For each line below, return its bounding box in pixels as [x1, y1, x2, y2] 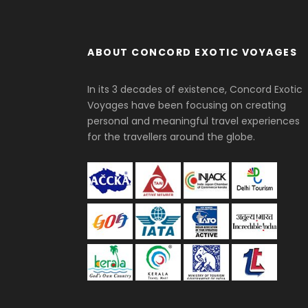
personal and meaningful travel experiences [87, 114, 300, 128]
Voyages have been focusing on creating [87, 98, 286, 112]
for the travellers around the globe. [87, 130, 255, 144]
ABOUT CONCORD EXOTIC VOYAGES [87, 45, 297, 59]
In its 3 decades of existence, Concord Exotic [87, 82, 302, 96]
